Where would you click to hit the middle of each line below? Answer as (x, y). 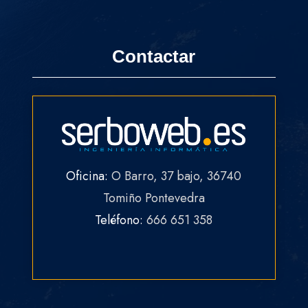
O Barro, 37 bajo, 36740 (177, 176)
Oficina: (89, 176)
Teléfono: (121, 220)
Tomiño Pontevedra (154, 198)
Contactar (154, 57)
